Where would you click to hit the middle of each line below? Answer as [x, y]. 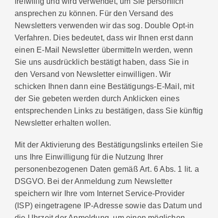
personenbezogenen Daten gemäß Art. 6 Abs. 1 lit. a [107, 169]
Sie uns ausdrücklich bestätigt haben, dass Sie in [102, 62]
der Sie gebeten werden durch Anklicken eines [97, 98]
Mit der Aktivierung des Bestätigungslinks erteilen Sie [109, 145]
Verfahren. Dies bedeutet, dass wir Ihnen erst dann [104, 37]
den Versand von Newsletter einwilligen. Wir [93, 74]
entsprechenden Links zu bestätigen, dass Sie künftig [109, 110]
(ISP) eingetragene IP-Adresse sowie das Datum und [108, 206]
